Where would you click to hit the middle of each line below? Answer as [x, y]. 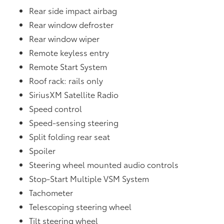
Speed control [56, 108]
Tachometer [51, 192]
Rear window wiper [64, 38]
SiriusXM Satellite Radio [74, 94]
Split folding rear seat [70, 136]
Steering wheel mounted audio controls [104, 164]
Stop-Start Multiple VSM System [89, 178]
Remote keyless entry [69, 52]
